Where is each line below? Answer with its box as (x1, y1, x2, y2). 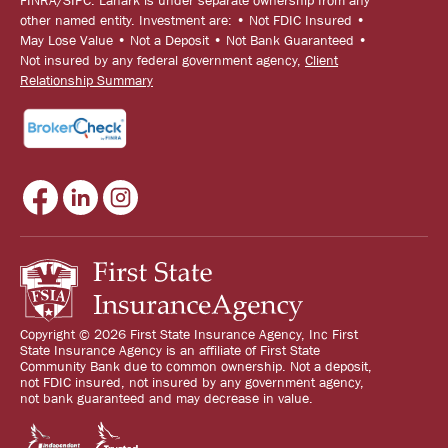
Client (305, 51, 338, 68)
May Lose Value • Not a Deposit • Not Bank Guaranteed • (20, 31, 367, 48)
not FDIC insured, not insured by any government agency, (20, 373, 364, 390)
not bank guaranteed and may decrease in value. (20, 389, 313, 406)
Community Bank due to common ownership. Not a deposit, (20, 357, 372, 374)
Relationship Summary (20, 71, 153, 88)
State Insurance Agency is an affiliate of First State (20, 341, 320, 358)
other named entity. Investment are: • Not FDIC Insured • (20, 11, 365, 28)
